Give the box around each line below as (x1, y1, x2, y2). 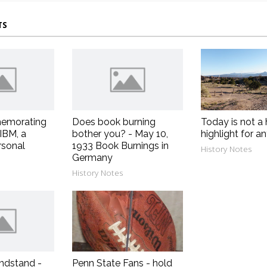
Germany (72, 151, 113, 163)
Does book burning (72, 116, 156, 128)
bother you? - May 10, (72, 128, 168, 139)
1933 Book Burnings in (72, 139, 169, 151)
